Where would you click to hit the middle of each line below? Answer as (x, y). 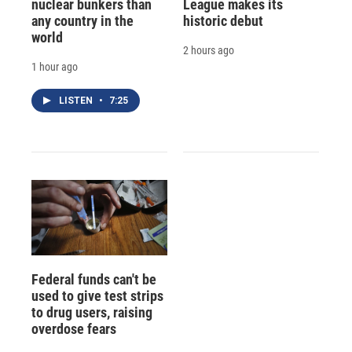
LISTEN (77, 100)
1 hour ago (55, 66)
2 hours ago (208, 50)
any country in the (82, 20)
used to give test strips (97, 295)
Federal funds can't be (94, 279)
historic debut (223, 20)
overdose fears (74, 328)
